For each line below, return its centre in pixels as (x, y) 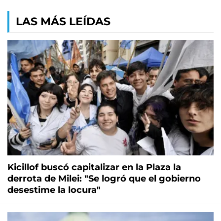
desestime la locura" (54, 190)
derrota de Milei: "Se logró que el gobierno (104, 179)
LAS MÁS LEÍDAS (63, 21)
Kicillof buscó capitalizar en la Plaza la (94, 167)
